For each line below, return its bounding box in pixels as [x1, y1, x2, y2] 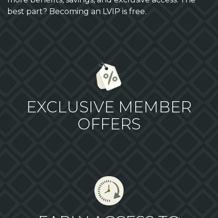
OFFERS [77, 114, 141, 133]
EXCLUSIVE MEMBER [26, 97, 192, 116]
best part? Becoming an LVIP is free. [7, 6, 146, 16]
